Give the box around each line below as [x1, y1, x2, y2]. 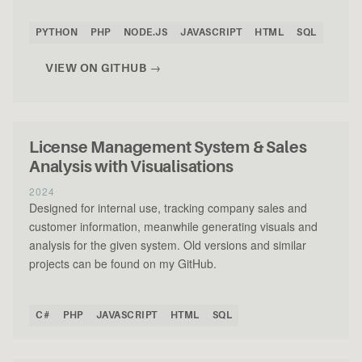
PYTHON [36, 27, 78, 39]
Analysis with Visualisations [29, 158, 234, 177]
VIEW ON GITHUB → [45, 61, 161, 75]
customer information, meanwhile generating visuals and [29, 218, 318, 235]
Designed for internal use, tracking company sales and [29, 200, 307, 217]
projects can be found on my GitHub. [29, 255, 217, 272]
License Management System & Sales [29, 138, 307, 158]
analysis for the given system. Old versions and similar [29, 237, 306, 254]
